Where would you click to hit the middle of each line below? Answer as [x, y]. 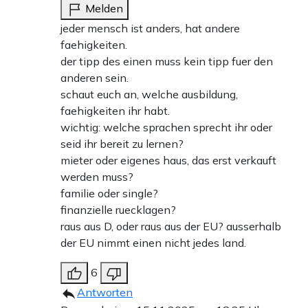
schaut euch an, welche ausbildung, [149, 95]
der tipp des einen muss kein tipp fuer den [167, 62]
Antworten [105, 293]
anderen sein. [95, 78]
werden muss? [97, 177]
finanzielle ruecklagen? [118, 210]
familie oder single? [109, 194]
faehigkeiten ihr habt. [115, 111]
